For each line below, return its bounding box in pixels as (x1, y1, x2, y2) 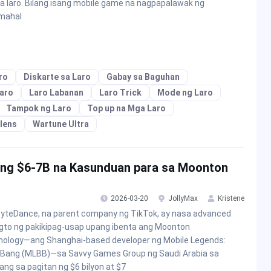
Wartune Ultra (33, 119, 89, 129)
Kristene (218, 194, 244, 203)
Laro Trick (99, 87, 142, 97)
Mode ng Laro (157, 87, 213, 97)
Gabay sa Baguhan (106, 71, 180, 82)
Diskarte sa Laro (24, 71, 91, 82)
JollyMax (168, 194, 198, 203)
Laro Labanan (29, 87, 83, 97)
